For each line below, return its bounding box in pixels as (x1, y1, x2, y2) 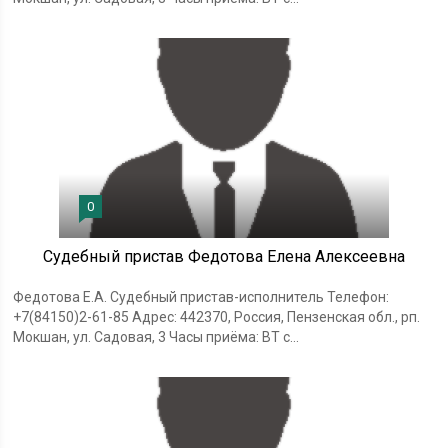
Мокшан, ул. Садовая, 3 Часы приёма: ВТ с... (13, 328, 300, 345)
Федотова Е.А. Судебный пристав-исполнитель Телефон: (13, 288, 390, 305)
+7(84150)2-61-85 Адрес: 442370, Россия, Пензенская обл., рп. (13, 308, 421, 325)
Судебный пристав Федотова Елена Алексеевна (42, 246, 405, 266)
